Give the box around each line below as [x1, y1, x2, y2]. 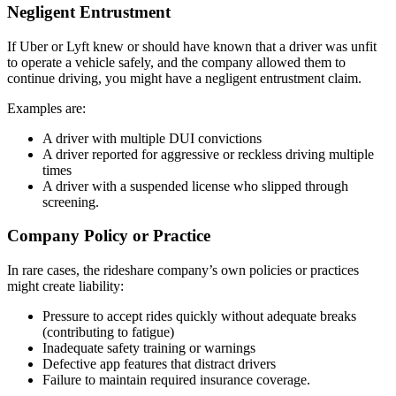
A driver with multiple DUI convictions [42, 130, 262, 146]
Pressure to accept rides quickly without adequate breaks [42, 308, 356, 324]
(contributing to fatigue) [42, 324, 174, 339]
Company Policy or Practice [7, 226, 210, 246]
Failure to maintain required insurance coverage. [42, 372, 310, 387]
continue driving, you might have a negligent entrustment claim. [7, 70, 362, 86]
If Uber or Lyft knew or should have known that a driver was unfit [7, 38, 377, 54]
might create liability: [7, 278, 124, 293]
